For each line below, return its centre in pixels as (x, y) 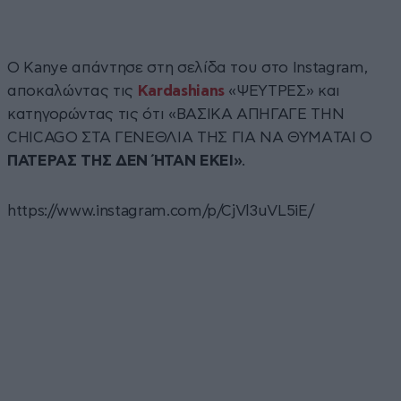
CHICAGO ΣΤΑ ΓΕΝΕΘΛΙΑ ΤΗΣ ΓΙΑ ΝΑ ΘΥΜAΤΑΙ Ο (190, 137)
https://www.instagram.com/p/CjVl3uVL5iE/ (161, 210)
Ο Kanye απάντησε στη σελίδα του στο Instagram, (188, 67)
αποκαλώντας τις (73, 90)
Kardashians (181, 90)
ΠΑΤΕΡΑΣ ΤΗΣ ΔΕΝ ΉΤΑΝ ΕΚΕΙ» (125, 160)
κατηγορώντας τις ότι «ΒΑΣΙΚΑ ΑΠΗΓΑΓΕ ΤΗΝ (176, 114)
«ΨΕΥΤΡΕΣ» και (282, 90)
